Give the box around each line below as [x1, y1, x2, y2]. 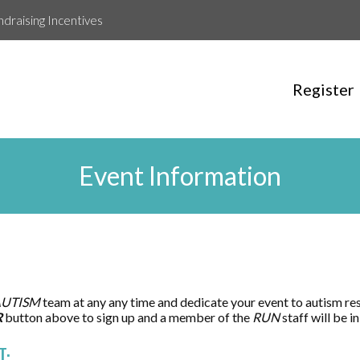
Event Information [79, 160, 281, 191]
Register [292, 80, 354, 99]
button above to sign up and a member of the [2, 309, 252, 325]
